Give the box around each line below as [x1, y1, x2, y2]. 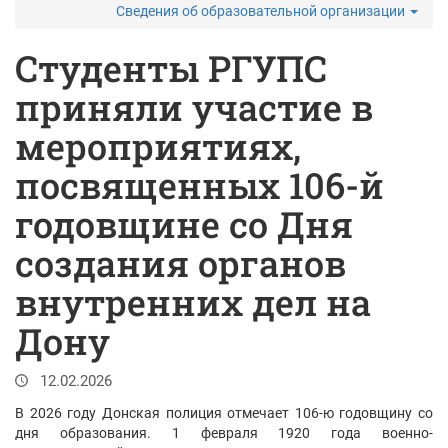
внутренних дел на [15, 278, 371, 326]
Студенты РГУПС [15, 44, 327, 92]
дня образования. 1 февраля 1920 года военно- [15, 425, 433, 441]
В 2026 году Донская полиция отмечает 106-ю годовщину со [15, 405, 433, 421]
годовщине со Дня [15, 200, 353, 248]
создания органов [15, 239, 346, 287]
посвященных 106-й [15, 161, 384, 209]
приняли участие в [15, 83, 373, 131]
